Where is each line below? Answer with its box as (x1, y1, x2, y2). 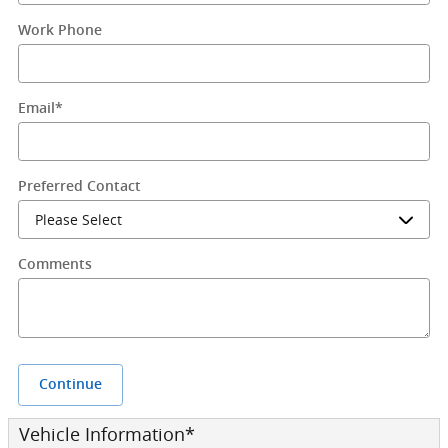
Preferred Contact (18, 178, 141, 194)
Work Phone (18, 22, 102, 38)
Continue (39, 376, 102, 393)
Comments (18, 256, 92, 272)
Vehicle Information (19, 422, 185, 446)
